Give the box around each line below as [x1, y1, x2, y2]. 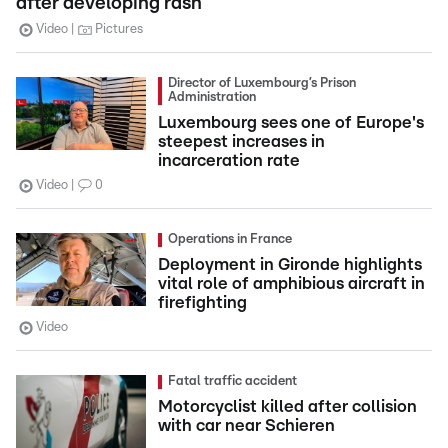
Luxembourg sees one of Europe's [158, 114, 424, 131]
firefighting [158, 294, 247, 311]
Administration [168, 91, 256, 104]
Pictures [95, 23, 143, 36]
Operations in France [168, 233, 292, 246]
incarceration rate [158, 152, 300, 169]
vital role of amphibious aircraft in [158, 275, 425, 292]
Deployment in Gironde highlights [158, 256, 422, 273]
